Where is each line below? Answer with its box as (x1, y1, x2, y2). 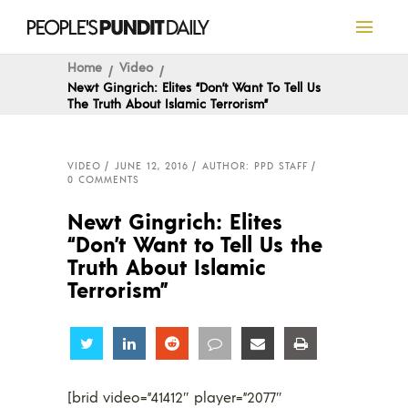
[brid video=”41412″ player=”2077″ (67, 387, 282, 406)
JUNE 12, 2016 (115, 159, 189, 172)
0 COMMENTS (67, 173, 139, 186)
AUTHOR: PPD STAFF (202, 159, 308, 172)
